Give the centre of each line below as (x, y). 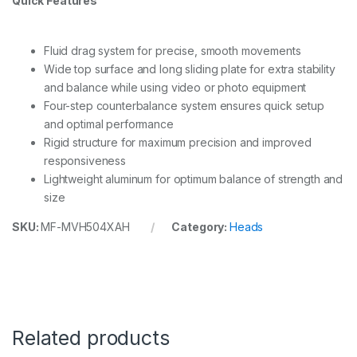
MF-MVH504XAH (85, 226)
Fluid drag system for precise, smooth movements (173, 50)
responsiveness (85, 160)
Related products (91, 337)
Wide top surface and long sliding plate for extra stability (190, 69)
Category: (200, 226)
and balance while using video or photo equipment (175, 87)
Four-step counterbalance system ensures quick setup (184, 105)
